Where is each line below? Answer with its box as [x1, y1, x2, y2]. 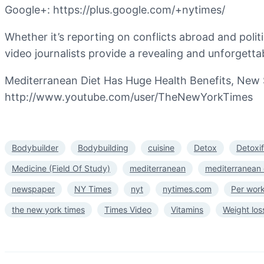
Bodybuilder [12, 142, 58, 153]
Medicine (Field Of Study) [12, 163, 110, 173]
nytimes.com [163, 183, 212, 194]
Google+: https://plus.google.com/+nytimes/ [5, 4, 225, 16]
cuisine [148, 142, 174, 153]
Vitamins [171, 204, 203, 214]
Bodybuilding [78, 142, 128, 153]
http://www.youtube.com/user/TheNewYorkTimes [5, 91, 253, 103]
